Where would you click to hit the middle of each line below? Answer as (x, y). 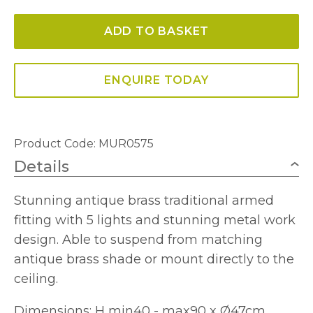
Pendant (38, 72)
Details (42, 167)
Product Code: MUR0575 (84, 144)
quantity (37, 130)
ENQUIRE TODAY (156, 80)
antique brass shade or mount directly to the (154, 259)
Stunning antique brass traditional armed (144, 201)
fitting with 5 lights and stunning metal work (155, 220)
